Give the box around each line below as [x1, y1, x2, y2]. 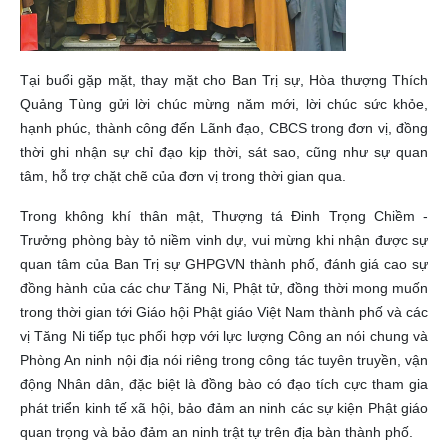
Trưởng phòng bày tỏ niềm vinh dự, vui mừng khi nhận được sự [20, 232, 428, 249]
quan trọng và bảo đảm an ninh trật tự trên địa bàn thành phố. [20, 424, 413, 441]
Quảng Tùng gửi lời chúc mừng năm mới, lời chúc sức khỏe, [20, 96, 428, 113]
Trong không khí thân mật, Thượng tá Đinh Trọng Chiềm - [20, 208, 428, 225]
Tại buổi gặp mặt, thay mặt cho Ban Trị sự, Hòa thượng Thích [20, 72, 428, 89]
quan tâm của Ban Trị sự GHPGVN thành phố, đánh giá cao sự [20, 256, 428, 273]
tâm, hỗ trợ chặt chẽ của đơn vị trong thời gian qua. [20, 168, 346, 185]
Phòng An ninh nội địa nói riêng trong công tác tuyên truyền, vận [20, 352, 428, 369]
